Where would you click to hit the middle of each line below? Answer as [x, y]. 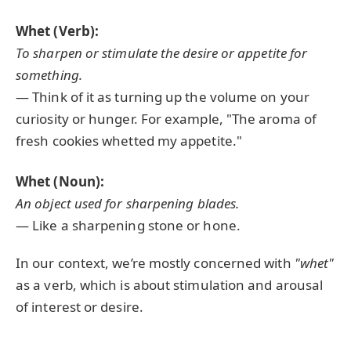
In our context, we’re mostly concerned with [155, 263]
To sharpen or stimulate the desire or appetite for [162, 53]
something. [49, 75]
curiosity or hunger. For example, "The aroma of [166, 119]
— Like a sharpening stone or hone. [128, 225]
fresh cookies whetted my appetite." [129, 141]
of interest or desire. [80, 307]
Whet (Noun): [60, 181]
